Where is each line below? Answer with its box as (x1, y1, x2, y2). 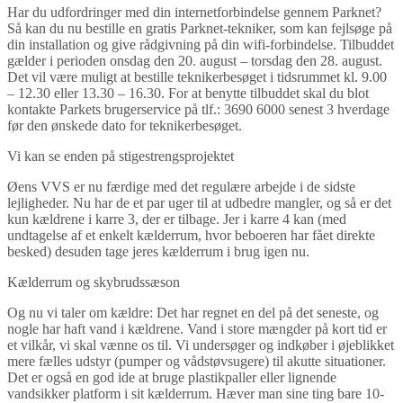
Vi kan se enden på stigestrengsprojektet (7, 148, 234, 164)
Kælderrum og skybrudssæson (7, 273, 180, 290)
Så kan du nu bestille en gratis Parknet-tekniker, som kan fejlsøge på (7, 20, 392, 36)
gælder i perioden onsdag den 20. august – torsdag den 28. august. (7, 52, 382, 68)
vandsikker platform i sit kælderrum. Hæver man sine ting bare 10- (7, 385, 384, 401)
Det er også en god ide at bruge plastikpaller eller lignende (7, 369, 336, 385)
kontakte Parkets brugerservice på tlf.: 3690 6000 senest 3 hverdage (7, 101, 390, 117)
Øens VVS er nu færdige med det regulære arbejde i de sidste (7, 178, 355, 194)
